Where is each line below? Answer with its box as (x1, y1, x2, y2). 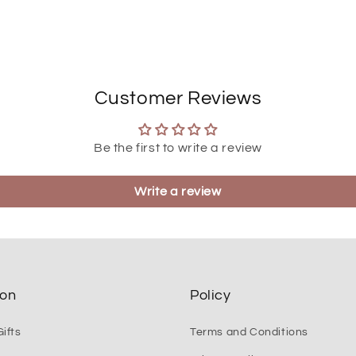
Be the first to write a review (94, 141, 262, 154)
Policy (190, 288, 231, 304)
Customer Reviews (94, 87, 262, 108)
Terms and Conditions (190, 327, 308, 339)
